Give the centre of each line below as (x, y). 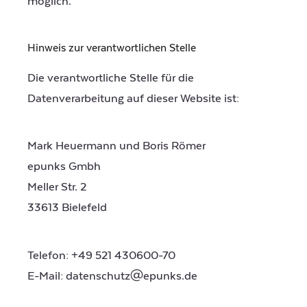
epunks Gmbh (64, 167)
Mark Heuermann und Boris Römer (116, 146)
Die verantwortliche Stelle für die (111, 78)
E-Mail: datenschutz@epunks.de (112, 276)
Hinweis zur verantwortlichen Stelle (112, 48)
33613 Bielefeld (67, 208)
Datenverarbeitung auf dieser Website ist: (133, 98)
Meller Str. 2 (57, 187)
